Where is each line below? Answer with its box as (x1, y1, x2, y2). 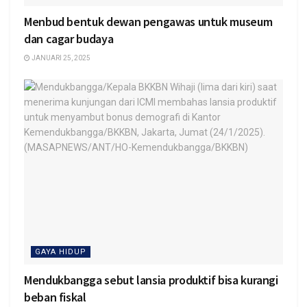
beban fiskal (24, 288, 86, 305)
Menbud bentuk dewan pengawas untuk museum (24, 13, 273, 29)
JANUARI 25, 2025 (30, 53, 90, 62)
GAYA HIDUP (35, 247, 86, 256)
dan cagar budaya (24, 30, 114, 47)
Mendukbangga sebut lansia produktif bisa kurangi (24, 271, 278, 288)
